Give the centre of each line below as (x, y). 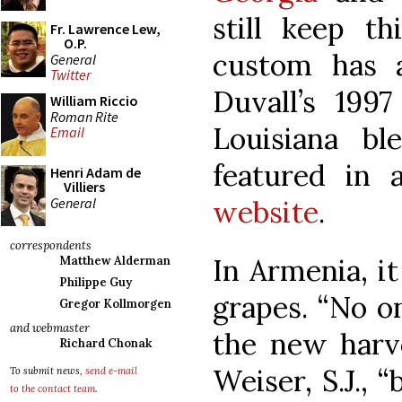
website (266, 212)
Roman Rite (84, 116)
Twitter (70, 75)
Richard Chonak (105, 343)
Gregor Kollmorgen (115, 304)
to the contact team (52, 389)
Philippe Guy (96, 282)
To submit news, (48, 371)
